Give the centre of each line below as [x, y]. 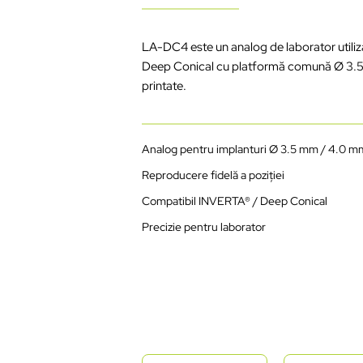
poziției [267, 175]
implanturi [242, 149]
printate [163, 85]
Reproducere [175, 175]
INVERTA [221, 201]
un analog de [250, 47]
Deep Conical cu [187, 66]
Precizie [162, 226]
